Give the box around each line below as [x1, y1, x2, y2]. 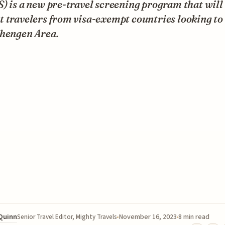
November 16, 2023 [119, 211, 177, 222]
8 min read [178, 211, 209, 222]
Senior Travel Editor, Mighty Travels [17, 212, 117, 221]
